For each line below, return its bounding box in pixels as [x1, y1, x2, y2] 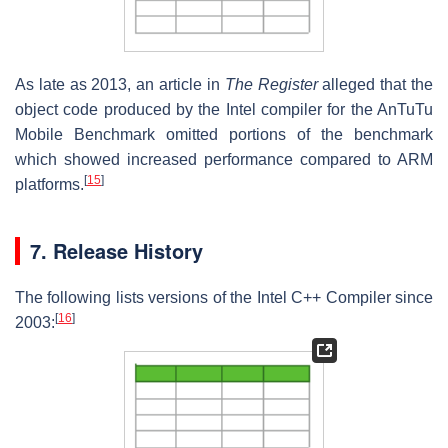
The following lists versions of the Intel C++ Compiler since [15, 289, 433, 307]
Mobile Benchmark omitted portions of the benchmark [15, 126, 433, 144]
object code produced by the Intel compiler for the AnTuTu [15, 101, 433, 119]
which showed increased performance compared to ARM [15, 151, 433, 169]
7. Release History [30, 236, 203, 266]
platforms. [15, 176, 84, 194]
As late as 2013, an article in [15, 76, 225, 94]
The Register [224, 76, 318, 94]
